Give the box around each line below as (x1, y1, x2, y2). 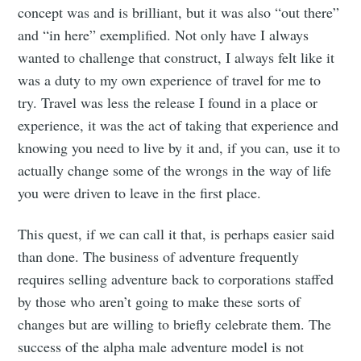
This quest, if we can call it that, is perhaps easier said (18, 223, 335, 243)
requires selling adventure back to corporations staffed (18, 268, 334, 288)
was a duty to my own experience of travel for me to (18, 69, 322, 89)
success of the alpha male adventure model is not (18, 336, 305, 356)
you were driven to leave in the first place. (18, 182, 262, 202)
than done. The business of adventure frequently (18, 246, 300, 266)
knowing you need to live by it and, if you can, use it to (18, 137, 341, 157)
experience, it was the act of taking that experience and (18, 114, 339, 135)
